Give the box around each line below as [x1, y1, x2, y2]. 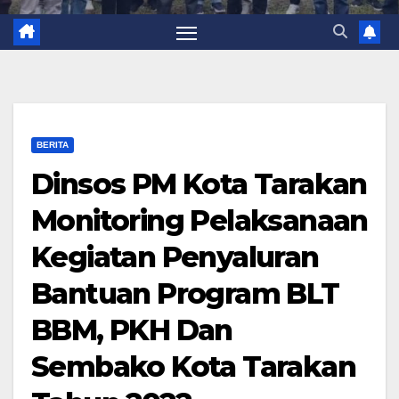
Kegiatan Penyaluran [31, 240, 319, 275]
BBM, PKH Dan [31, 313, 232, 348]
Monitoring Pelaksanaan [31, 203, 368, 239]
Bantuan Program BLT [31, 276, 339, 312]
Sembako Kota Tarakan [31, 349, 355, 385]
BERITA [37, 140, 69, 151]
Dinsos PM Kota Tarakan [31, 167, 367, 202]
